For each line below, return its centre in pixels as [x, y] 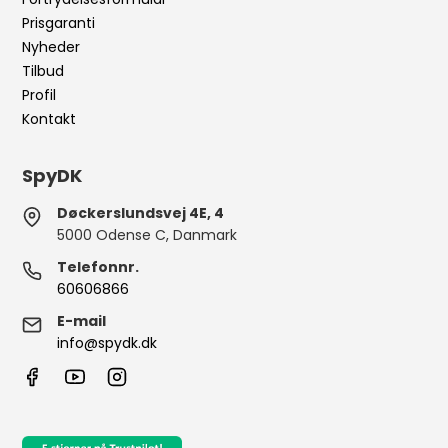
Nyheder [51, 47]
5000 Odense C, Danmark [147, 235]
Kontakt [49, 119]
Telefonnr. [98, 267]
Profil [39, 95]
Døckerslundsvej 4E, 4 [141, 213]
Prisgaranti [59, 23]
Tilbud [43, 71]
